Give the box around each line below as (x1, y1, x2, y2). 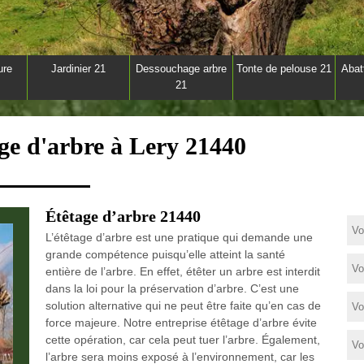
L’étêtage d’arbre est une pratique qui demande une (45, 231, 313, 244)
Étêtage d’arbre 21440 (45, 207, 201, 225)
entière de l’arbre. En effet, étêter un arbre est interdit (45, 265, 320, 278)
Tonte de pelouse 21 (236, 63, 331, 75)
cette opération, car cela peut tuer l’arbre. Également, (45, 333, 320, 346)
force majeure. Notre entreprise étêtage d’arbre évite (45, 316, 317, 329)
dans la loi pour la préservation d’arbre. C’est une (45, 282, 299, 295)
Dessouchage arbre (135, 63, 227, 75)
